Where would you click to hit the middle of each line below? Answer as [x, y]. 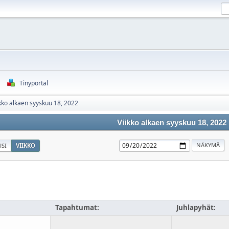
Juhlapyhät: [196, 208]
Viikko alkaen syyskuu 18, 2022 [172, 123]
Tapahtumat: [77, 208]
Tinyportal [34, 83]
